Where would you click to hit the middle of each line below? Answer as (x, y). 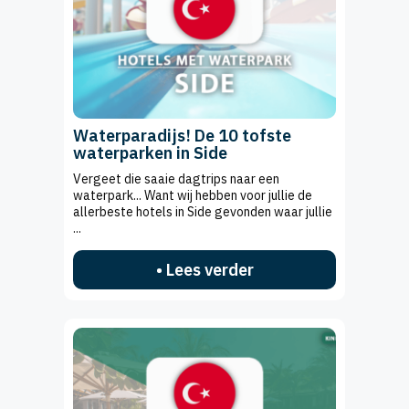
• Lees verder (204, 269)
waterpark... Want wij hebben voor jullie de (193, 195)
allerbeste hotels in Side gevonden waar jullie (203, 211)
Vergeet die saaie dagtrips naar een (176, 178)
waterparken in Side (150, 152)
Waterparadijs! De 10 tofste (182, 135)
